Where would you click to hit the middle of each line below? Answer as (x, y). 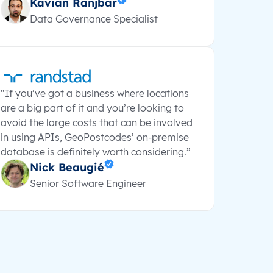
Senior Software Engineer (88, 183)
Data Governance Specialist (94, 19)
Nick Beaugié (67, 167)
